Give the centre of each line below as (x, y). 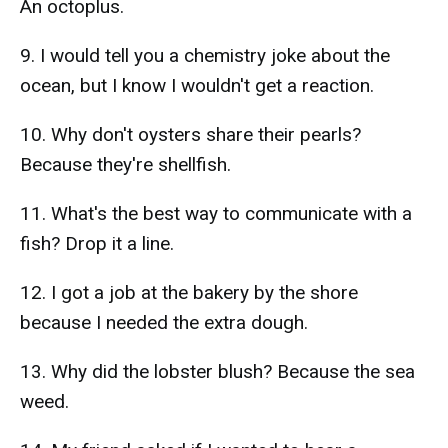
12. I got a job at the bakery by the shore (189, 292)
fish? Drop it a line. (97, 243)
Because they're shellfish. (125, 164)
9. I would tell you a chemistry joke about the (205, 55)
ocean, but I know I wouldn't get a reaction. (197, 85)
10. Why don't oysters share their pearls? (190, 134)
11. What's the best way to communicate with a (216, 213)
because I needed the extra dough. (164, 322)
